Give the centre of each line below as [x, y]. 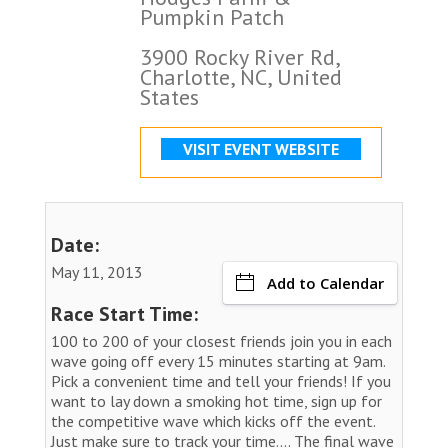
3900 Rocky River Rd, [239, 56]
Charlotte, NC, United [241, 76]
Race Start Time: [124, 313]
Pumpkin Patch [212, 16]
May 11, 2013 [97, 271]
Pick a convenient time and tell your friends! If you [221, 380]
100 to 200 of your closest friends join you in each [221, 340]
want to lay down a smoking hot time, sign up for [216, 400]
